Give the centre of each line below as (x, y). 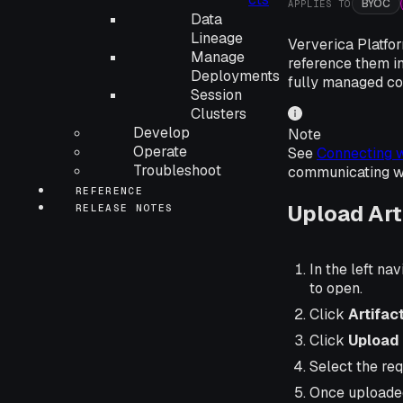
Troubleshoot (177, 170)
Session (216, 95)
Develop (161, 133)
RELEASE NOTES (125, 208)
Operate (160, 152)
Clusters (219, 114)
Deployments (235, 76)
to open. (336, 288)
